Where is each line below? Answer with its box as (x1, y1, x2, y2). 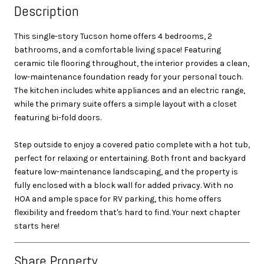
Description (14, 1, 79, 20)
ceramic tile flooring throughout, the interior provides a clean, (14, 58, 249, 68)
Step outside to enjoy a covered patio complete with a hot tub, (14, 139, 250, 150)
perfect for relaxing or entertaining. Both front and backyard (14, 153, 246, 163)
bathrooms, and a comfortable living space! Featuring (14, 44, 221, 55)
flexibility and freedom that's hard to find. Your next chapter (14, 207, 240, 217)
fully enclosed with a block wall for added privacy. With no (14, 180, 233, 190)
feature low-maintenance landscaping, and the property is (14, 166, 238, 177)
